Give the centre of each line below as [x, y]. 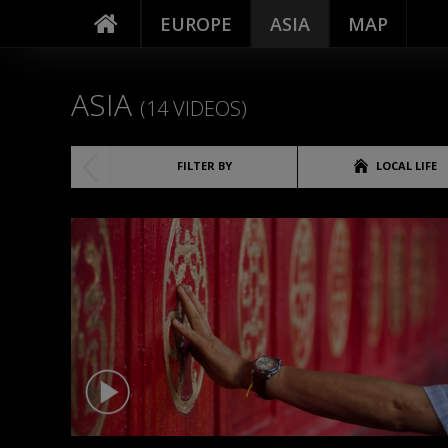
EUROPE [196, 24]
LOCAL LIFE [406, 165]
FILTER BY [204, 165]
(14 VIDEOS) [193, 108]
